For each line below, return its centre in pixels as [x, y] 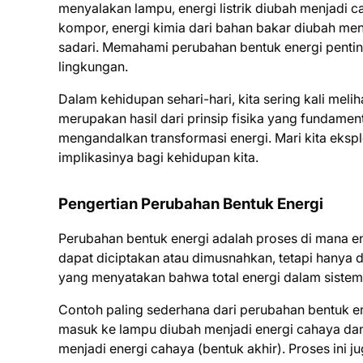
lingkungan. [93, 66]
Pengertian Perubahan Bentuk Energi [191, 204]
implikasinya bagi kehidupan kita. [158, 157]
